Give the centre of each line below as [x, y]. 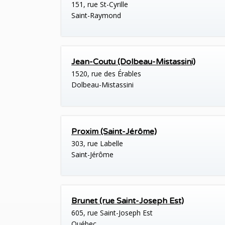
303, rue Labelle [97, 143]
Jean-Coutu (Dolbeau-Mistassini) [133, 62]
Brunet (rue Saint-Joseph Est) [128, 201]
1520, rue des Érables [106, 74]
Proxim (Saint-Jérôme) [114, 131]
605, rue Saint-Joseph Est [112, 212]
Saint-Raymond [96, 16]
